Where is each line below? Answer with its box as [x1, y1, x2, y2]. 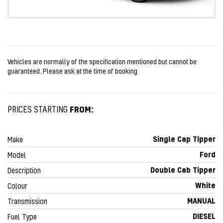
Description [7, 165, 41, 175]
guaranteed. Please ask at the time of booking [7, 67, 137, 76]
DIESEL [193, 211, 216, 221]
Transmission [7, 196, 47, 206]
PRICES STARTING [7, 104, 68, 115]
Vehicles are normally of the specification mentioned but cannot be [7, 57, 197, 66]
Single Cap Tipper [153, 134, 216, 144]
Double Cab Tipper [150, 165, 216, 175]
